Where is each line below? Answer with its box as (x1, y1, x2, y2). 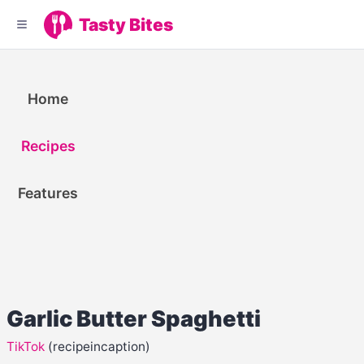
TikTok (6, 338, 48, 354)
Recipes (20, 137, 76, 155)
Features (18, 184, 79, 202)
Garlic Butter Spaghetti (6, 305, 261, 332)
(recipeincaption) (48, 338, 150, 354)
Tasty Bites (78, 14, 173, 35)
